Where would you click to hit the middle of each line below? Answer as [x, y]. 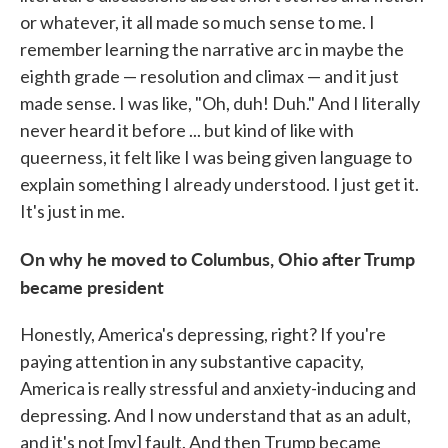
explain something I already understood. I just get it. [219, 184]
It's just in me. [72, 211]
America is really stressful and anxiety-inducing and [218, 388]
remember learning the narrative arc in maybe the [212, 49]
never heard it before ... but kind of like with [187, 130]
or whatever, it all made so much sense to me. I [197, 22]
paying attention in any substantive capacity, [192, 361]
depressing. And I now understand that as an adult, [215, 415]
